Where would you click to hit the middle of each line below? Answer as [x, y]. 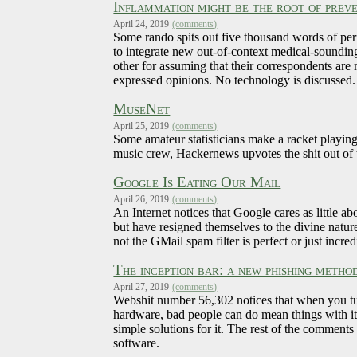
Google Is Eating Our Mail [197, 182]
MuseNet [142, 109]
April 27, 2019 [141, 287]
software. [137, 343]
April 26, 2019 [141, 200]
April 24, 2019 [141, 24]
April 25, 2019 [141, 126]
